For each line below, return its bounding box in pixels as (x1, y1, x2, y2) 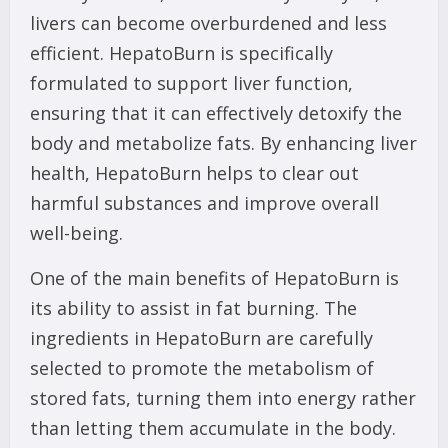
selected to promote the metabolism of (30, 356, 374, 381)
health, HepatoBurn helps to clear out (30, 161, 359, 186)
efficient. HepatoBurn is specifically (30, 41, 333, 66)
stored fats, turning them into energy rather (30, 386, 416, 411)
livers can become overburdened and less (30, 11, 387, 36)
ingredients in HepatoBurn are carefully (30, 326, 373, 351)
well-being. (30, 221, 123, 246)
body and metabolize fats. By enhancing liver (30, 131, 417, 156)
